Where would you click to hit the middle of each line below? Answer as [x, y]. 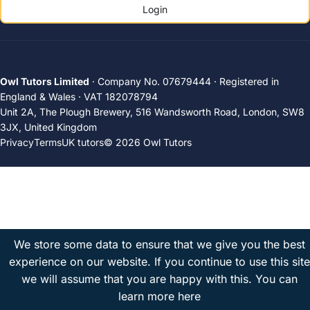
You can [276, 279]
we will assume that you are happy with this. [138, 279]
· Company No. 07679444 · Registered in [184, 82]
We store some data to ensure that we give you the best [159, 244]
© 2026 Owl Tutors [148, 143]
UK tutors [83, 143]
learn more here [159, 296]
